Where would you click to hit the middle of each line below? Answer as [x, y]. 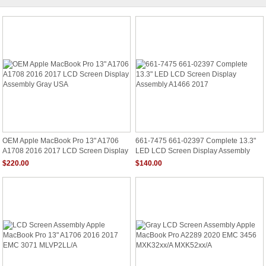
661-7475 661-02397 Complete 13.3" [196, 141]
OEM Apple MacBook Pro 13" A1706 [61, 141]
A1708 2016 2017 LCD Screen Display [65, 150]
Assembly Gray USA [35, 160]
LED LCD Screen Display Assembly [193, 150]
